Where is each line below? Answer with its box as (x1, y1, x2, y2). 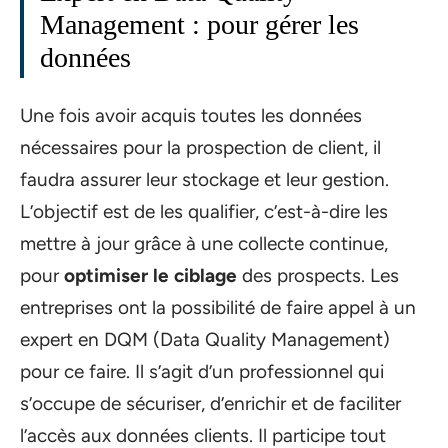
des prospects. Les (237, 264, 399, 288)
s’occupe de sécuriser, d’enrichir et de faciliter (20, 392, 401, 416)
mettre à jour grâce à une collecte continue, (20, 232, 388, 256)
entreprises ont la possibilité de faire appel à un (20, 296, 416, 320)
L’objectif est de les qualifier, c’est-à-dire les (20, 200, 388, 224)
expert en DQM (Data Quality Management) (20, 328, 390, 352)
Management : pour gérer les (40, 8, 359, 40)
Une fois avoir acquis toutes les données (20, 104, 362, 128)
